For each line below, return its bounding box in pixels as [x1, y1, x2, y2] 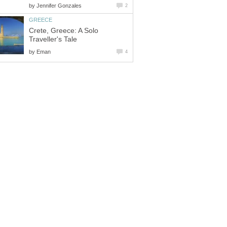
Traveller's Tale [29, 35, 77, 43]
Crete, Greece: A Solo [29, 26, 98, 34]
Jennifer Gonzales [36, 2, 82, 9]
